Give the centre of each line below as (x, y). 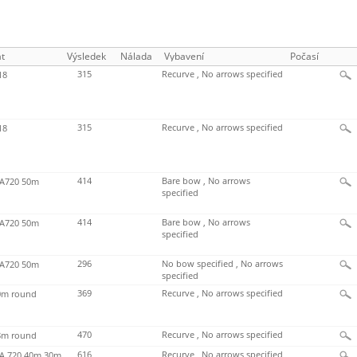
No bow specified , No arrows (222, 264)
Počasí (304, 57)
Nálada (136, 57)
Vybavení (184, 57)
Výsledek (86, 57)
